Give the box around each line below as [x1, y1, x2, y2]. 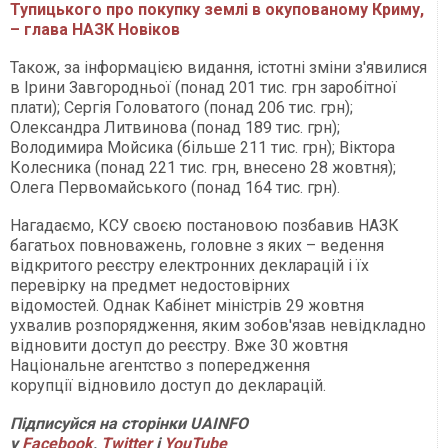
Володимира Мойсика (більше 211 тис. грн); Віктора [10, 138, 395, 158]
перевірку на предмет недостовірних [10, 276, 290, 296]
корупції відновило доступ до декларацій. [10, 376, 326, 396]
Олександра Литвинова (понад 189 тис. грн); [10, 118, 340, 138]
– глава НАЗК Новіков [10, 20, 180, 40]
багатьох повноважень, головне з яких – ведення [10, 236, 384, 256]
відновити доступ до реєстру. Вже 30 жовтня [10, 336, 348, 356]
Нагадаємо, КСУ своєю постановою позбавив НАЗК [10, 216, 399, 236]
